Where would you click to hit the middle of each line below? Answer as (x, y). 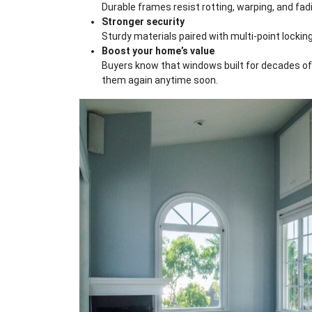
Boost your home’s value (158, 51)
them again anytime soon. (160, 80)
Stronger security (143, 22)
